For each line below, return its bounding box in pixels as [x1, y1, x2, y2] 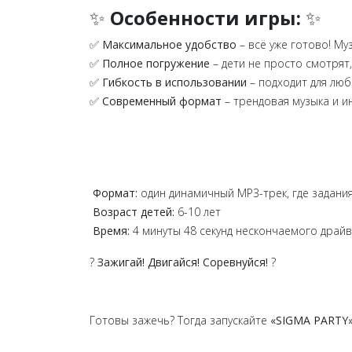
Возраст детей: [93, 204, 174, 219]
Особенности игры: [110, 5, 301, 31]
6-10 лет [174, 204, 221, 219]
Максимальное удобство [102, 37, 236, 52]
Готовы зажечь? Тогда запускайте [90, 313, 270, 328]
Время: [90, 223, 133, 238]
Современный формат [102, 93, 222, 108]
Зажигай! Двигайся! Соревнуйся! [97, 255, 268, 269]
